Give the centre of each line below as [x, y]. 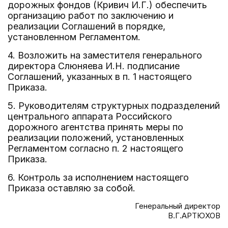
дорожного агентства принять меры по [95, 127]
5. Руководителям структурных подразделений [114, 106]
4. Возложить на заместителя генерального [105, 55]
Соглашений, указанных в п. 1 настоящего [100, 77]
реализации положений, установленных [96, 138]
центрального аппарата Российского [90, 116]
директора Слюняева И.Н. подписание [94, 66]
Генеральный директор [178, 206]
